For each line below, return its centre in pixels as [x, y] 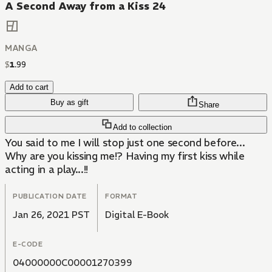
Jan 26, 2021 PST [51, 215]
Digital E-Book [137, 215]
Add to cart [29, 87]
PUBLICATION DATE [50, 196]
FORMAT [121, 196]
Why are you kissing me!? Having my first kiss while [125, 156]
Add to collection [142, 127]
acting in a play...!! [46, 170]
